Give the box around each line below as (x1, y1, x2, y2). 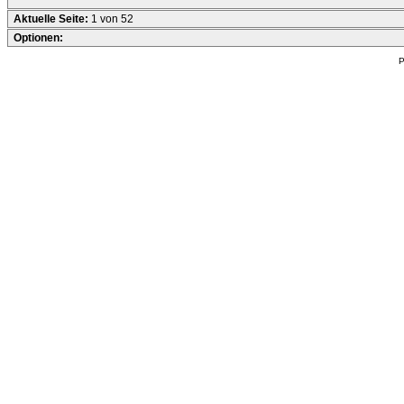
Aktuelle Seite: (14, 13, 91, 25)
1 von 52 (91, 13, 133, 25)
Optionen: (14, 32, 63, 44)
